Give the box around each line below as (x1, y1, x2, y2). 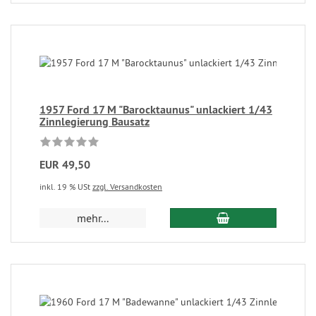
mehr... (77, 211, 109, 225)
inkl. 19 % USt (39, 181, 92, 192)
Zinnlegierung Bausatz (39, 114, 150, 129)
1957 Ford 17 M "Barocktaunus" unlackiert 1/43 (39, 102, 272, 117)
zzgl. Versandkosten (92, 181, 162, 192)
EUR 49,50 (39, 157, 90, 172)
